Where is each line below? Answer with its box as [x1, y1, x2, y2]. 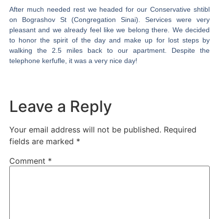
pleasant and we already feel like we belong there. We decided [9, 26, 210, 34]
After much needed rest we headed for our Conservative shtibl [9, 5, 210, 14]
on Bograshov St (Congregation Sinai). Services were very [9, 16, 210, 24]
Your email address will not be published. [9, 124, 161, 134]
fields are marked [9, 136, 76, 146]
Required [163, 124, 197, 134]
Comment [9, 155, 48, 166]
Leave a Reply [9, 96, 112, 116]
